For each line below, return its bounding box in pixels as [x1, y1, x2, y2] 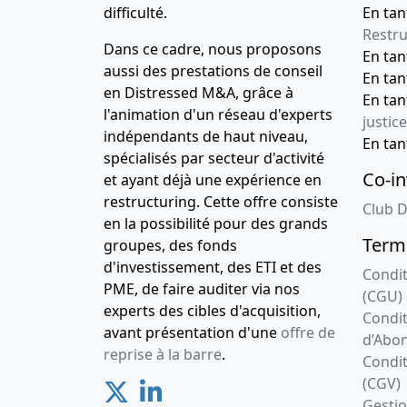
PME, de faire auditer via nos [104, 279, 300, 300]
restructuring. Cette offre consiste [104, 192, 338, 213]
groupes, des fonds [104, 235, 237, 256]
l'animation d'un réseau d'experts [104, 104, 333, 125]
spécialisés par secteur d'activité [104, 148, 324, 169]
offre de [281, 323, 335, 343]
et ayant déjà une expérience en [104, 170, 322, 191]
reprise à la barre [104, 344, 222, 365]
